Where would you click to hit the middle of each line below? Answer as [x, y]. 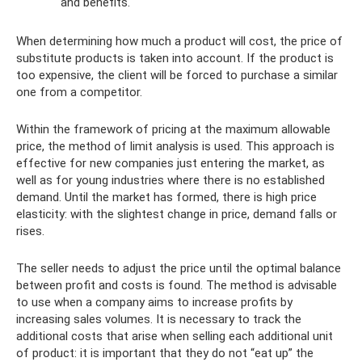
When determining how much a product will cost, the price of [179, 41]
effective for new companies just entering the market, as [170, 163]
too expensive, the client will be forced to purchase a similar [177, 75]
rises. [30, 231]
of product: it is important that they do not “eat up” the [165, 353]
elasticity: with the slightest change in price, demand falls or [177, 214]
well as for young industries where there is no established [170, 180]
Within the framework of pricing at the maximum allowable [173, 129]
